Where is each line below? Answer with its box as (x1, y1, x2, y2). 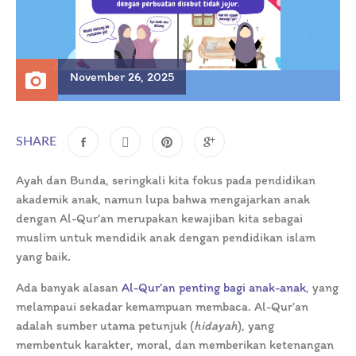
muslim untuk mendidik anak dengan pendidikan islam (16, 230, 315, 246)
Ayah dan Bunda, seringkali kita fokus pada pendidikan (16, 172, 315, 188)
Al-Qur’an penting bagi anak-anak (122, 280, 306, 296)
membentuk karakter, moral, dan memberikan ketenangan (16, 337, 334, 353)
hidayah (194, 318, 238, 334)
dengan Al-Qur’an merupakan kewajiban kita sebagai (16, 211, 303, 226)
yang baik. (16, 249, 74, 265)
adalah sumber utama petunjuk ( (16, 318, 194, 334)
